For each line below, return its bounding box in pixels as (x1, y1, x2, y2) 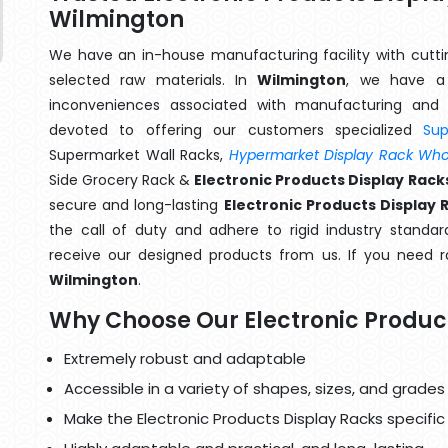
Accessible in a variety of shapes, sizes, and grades (64, 378, 445, 399)
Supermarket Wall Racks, (49, 145, 229, 165)
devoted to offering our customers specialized (49, 120, 424, 140)
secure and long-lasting (49, 195, 224, 215)
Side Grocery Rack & (49, 170, 195, 190)
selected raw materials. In (49, 70, 258, 90)
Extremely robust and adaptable (64, 348, 306, 369)
